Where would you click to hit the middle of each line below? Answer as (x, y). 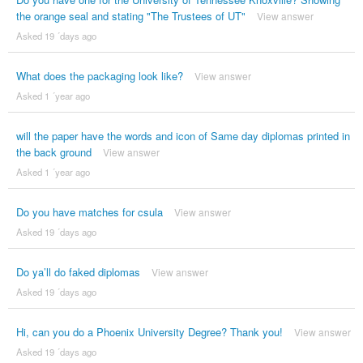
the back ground (53, 152)
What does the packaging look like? (99, 75)
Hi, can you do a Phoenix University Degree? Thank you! (149, 331)
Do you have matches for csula (89, 211)
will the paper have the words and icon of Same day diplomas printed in (183, 135)
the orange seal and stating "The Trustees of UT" (130, 15)
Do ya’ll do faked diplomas (78, 271)
